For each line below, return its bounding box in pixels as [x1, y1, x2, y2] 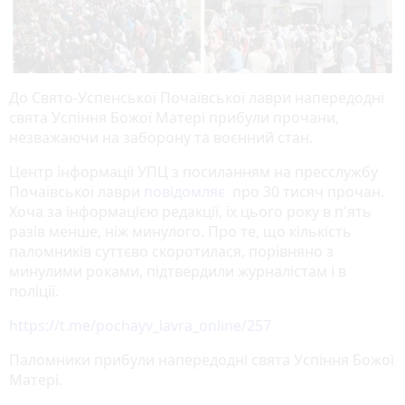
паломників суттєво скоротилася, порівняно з [9, 240, 334, 261]
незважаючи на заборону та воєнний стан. [9, 127, 313, 147]
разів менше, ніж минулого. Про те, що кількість [9, 221, 352, 241]
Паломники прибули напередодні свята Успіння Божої [9, 349, 394, 370]
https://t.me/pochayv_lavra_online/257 [9, 315, 271, 335]
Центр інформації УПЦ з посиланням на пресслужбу [9, 161, 378, 182]
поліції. [9, 280, 59, 301]
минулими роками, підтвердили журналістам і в [9, 260, 346, 281]
